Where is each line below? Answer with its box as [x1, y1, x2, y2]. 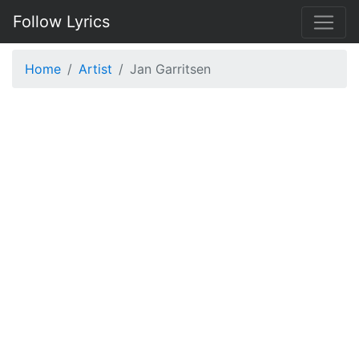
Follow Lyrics [13, 12, 110, 31]
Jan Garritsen [130, 61, 211, 77]
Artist [79, 61, 112, 77]
